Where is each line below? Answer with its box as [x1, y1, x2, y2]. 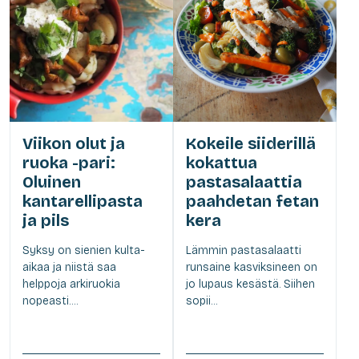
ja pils [22, 211, 69, 231]
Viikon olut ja [22, 134, 125, 154]
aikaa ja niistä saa [22, 260, 116, 275]
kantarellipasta [22, 192, 143, 212]
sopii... [186, 294, 217, 309]
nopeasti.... [22, 294, 78, 309]
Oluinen [22, 172, 81, 192]
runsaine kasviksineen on [186, 260, 317, 275]
